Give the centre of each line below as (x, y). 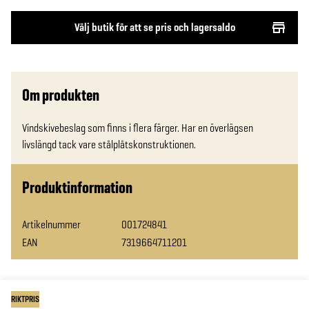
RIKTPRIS (25, 299)
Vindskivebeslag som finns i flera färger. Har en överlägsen (138, 128)
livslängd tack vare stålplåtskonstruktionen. (109, 144)
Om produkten (61, 95)
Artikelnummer (51, 225)
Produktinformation (77, 187)
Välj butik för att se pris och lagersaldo (154, 27)
